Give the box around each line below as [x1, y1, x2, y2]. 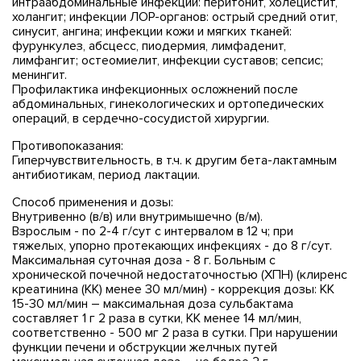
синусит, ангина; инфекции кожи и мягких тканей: [12, 23, 292, 39]
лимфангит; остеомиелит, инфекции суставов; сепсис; [12, 52, 323, 68]
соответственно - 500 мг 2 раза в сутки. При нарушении [12, 324, 338, 341]
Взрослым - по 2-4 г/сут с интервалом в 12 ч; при [12, 222, 293, 239]
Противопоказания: [12, 137, 123, 154]
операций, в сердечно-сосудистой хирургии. [12, 110, 269, 127]
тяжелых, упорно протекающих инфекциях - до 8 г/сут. [12, 237, 332, 254]
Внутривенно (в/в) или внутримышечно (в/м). [12, 208, 263, 225]
